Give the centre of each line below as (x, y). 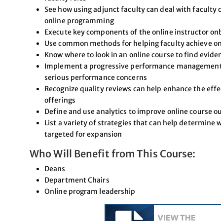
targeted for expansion (83, 134)
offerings (60, 100)
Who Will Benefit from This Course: (113, 153)
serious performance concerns (96, 77)
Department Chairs (77, 180)
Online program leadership (90, 191)
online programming (79, 20)
